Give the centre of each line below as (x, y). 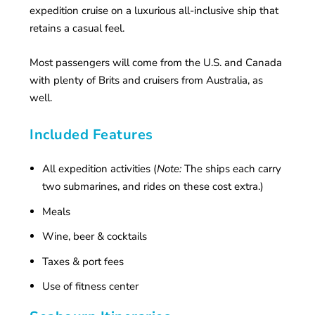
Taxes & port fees (83, 261)
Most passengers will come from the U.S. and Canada (156, 62)
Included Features (91, 134)
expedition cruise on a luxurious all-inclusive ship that (154, 10)
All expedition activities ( (99, 169)
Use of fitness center (90, 287)
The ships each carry (231, 169)
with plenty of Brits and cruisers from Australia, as (147, 80)
